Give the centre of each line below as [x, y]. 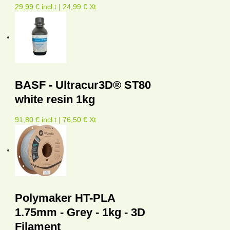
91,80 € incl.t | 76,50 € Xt [55, 120]
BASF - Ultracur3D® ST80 [83, 85]
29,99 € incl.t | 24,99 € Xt [55, 7]
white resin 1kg [55, 100]
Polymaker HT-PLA [65, 198]
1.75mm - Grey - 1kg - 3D [80, 213]
